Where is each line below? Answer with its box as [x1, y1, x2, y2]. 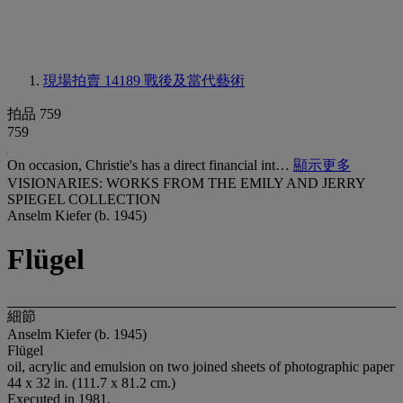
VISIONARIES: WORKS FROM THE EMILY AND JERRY [7, 175, 365, 191]
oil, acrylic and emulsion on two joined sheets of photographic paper [7, 358, 394, 374]
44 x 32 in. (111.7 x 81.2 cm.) [7, 374, 175, 390]
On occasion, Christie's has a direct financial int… [7, 157, 293, 173]
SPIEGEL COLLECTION [7, 192, 161, 207]
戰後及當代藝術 [144, 73, 245, 88]
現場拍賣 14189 [43, 73, 144, 88]
